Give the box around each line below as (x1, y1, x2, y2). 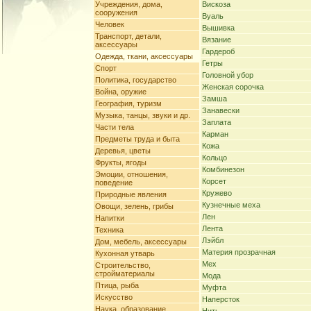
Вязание (202, 35, 231, 44)
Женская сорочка (202, 83, 264, 91)
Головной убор (202, 71, 253, 79)
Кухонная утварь (95, 249, 155, 258)
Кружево (202, 189, 232, 197)
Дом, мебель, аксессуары (95, 237, 187, 246)
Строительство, (95, 261, 151, 269)
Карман (202, 130, 228, 138)
